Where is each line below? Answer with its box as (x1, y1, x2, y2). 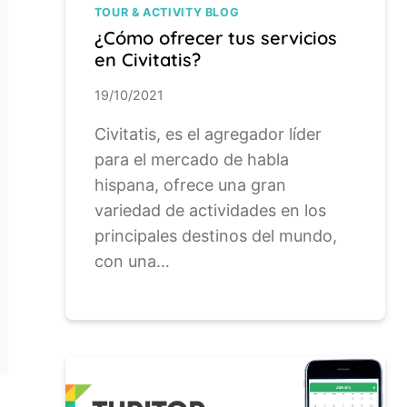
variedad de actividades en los (94, 200, 326, 220)
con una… (94, 251, 170, 271)
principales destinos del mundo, (94, 225, 337, 245)
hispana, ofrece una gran (94, 174, 286, 194)
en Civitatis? (94, 48, 201, 72)
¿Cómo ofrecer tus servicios (94, 26, 337, 50)
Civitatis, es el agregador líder (94, 124, 322, 144)
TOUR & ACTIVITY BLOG (94, 5, 240, 20)
